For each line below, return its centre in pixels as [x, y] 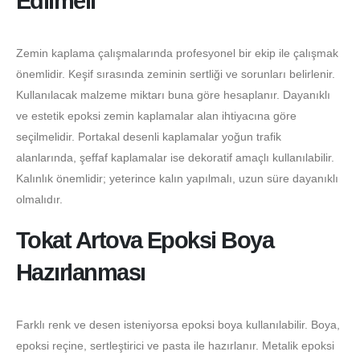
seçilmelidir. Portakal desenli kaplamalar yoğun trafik [149, 136]
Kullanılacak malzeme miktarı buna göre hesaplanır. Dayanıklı [173, 94]
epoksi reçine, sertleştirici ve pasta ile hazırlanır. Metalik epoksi [175, 346]
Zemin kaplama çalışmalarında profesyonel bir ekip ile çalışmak [177, 53]
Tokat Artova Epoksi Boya [145, 241]
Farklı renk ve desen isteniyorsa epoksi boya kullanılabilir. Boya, [178, 325]
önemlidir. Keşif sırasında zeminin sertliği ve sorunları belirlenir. [176, 74]
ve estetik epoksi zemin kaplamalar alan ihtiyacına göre [156, 115]
